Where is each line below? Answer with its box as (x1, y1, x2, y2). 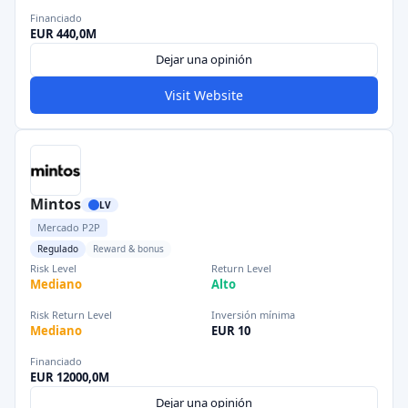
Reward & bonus (93, 242, 164, 255)
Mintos (30, 194, 81, 214)
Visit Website (165, 87, 243, 104)
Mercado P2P (37, 220, 100, 234)
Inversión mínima (211, 308, 295, 321)
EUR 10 (211, 322, 250, 339)
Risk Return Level (30, 308, 112, 321)
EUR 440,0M (30, 25, 97, 42)
